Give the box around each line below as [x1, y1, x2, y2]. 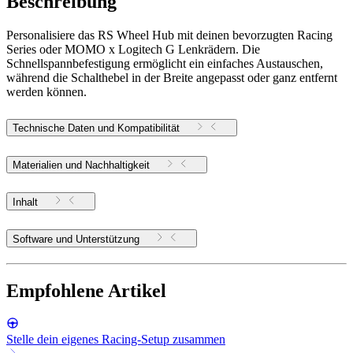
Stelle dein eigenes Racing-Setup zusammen [6, 333, 225, 347]
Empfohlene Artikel [6, 280, 166, 301]
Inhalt [13, 195, 38, 208]
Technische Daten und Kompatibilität [13, 121, 180, 134]
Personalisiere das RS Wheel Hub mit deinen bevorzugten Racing [6, 28, 333, 43]
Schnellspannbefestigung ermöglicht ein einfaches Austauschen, [6, 57, 323, 71]
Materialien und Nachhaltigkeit [13, 158, 150, 171]
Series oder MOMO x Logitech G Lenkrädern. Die [6, 43, 260, 57]
